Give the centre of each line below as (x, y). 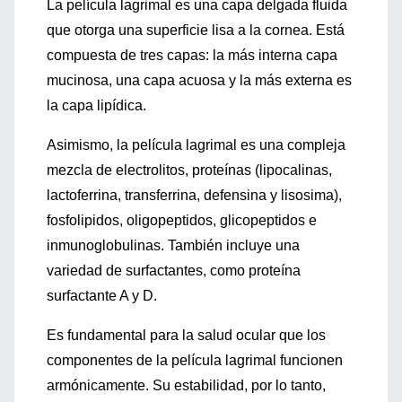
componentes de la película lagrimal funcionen (195, 360)
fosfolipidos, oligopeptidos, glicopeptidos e (182, 220)
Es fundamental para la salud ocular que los (186, 335)
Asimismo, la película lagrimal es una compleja (196, 145)
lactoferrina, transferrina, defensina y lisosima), (194, 195)
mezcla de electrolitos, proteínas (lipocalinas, (189, 170)
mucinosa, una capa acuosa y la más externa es (199, 80)
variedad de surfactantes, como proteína (174, 271)
